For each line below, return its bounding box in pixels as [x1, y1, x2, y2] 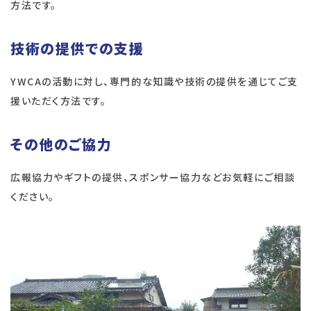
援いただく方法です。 [10, 94, 107, 108]
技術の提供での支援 [10, 38, 144, 59]
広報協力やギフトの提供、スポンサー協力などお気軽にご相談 [10, 170, 296, 185]
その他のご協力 [10, 134, 112, 155]
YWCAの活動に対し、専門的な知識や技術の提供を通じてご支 [10, 74, 299, 89]
